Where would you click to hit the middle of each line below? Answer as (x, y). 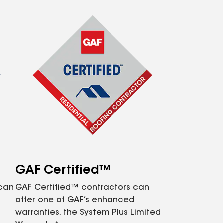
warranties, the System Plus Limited (88, 213)
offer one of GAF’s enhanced (75, 200)
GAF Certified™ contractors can (82, 188)
